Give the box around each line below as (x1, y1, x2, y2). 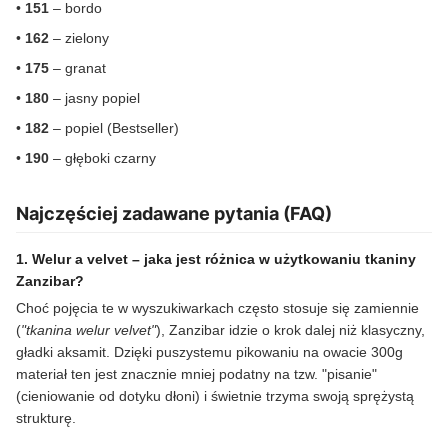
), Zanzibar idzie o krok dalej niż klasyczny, (156, 322, 425, 339)
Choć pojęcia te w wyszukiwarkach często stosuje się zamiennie (16, 300, 419, 317)
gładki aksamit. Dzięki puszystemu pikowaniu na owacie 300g (16, 344, 403, 361)
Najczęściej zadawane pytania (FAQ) (16, 203, 332, 225)
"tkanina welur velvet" (21, 322, 156, 339)
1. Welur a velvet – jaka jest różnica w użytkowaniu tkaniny (16, 251, 416, 268)
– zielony (49, 30, 109, 47)
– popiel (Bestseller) (49, 120, 179, 137)
